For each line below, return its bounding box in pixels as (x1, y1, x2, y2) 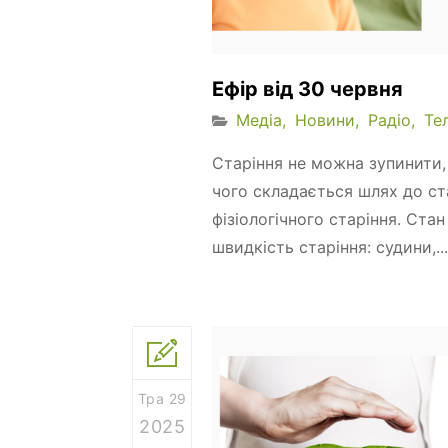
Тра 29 (137, 389, 187, 407)
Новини (295, 109, 355, 130)
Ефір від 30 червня (212, 76, 403, 101)
